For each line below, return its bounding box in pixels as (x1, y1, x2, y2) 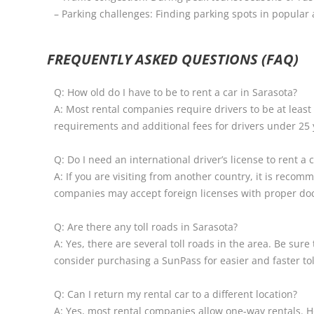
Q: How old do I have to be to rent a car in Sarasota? (54, 86, 298, 100)
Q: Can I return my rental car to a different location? (54, 287, 298, 301)
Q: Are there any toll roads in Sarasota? (54, 219, 238, 233)
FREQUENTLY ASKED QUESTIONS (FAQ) (47, 50, 299, 69)
